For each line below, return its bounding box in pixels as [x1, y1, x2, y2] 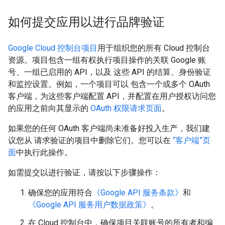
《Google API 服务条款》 [92, 188, 183, 198]
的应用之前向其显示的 [8, 103, 90, 114]
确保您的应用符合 [28, 188, 92, 198]
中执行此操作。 [16, 148, 72, 158]
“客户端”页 [173, 136, 210, 146]
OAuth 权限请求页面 [90, 103, 162, 114]
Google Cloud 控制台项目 [8, 43, 97, 53]
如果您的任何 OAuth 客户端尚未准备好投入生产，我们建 [8, 124, 210, 134]
